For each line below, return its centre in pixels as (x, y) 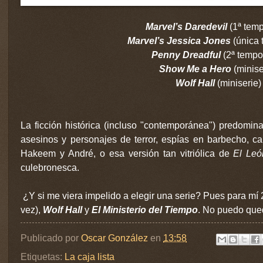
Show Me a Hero (196, 69)
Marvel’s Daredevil (187, 26)
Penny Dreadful (187, 55)
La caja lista (90, 257)
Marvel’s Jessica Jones (180, 41)
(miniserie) (239, 83)
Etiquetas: (43, 257)
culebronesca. (50, 167)
